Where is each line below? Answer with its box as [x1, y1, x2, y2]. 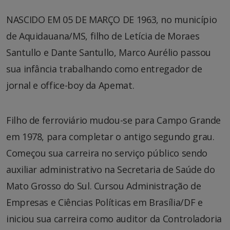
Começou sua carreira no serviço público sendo [6, 146, 207, 159]
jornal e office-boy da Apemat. [6, 79, 137, 91]
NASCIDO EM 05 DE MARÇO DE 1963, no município [6, 13, 217, 26]
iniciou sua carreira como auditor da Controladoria [6, 212, 222, 225]
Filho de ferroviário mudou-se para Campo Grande [6, 113, 221, 126]
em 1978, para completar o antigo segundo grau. [6, 130, 215, 143]
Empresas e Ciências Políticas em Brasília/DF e [6, 196, 203, 208]
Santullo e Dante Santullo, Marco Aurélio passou [6, 46, 212, 59]
